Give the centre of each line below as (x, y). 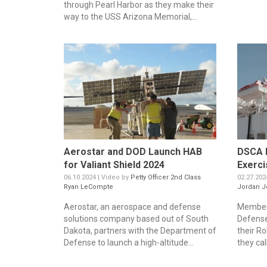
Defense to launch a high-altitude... (129, 242)
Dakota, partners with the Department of (140, 230)
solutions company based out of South (136, 218)
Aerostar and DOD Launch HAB (133, 151)
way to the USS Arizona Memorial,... (131, 17)
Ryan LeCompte (89, 187)
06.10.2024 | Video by (97, 177)
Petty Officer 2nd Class (166, 177)
